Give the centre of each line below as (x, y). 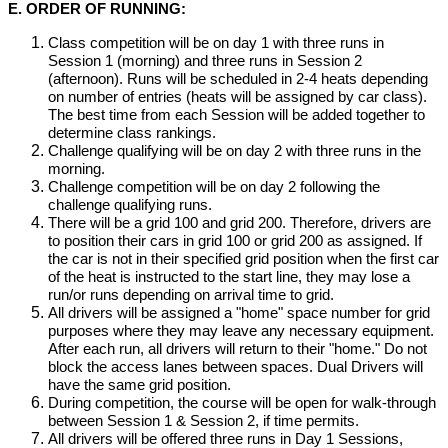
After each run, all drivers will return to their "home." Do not (237, 349)
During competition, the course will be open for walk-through (242, 403)
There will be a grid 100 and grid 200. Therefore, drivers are (239, 223)
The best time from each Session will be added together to (236, 115)
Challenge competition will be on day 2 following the (214, 187)
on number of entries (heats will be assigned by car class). (237, 97)
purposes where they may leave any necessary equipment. (241, 331)
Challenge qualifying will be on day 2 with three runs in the (234, 151)
